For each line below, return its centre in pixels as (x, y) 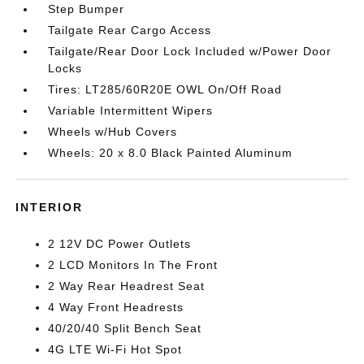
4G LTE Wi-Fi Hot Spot (115, 349)
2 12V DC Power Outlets (120, 244)
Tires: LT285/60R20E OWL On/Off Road (165, 89)
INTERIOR (50, 207)
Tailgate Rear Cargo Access (130, 30)
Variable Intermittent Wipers (131, 110)
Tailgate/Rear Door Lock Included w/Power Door (190, 51)
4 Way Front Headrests (116, 307)
